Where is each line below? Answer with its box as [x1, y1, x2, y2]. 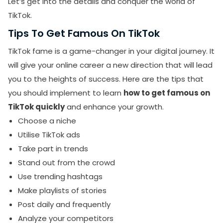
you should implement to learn [8, 87, 123, 98]
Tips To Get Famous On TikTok [8, 26, 162, 40]
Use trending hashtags [18, 171, 103, 182]
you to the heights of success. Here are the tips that [8, 73, 204, 84]
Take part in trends [18, 143, 88, 154]
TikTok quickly [8, 101, 65, 112]
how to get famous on [123, 87, 210, 98]
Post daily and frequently [18, 199, 111, 210]
